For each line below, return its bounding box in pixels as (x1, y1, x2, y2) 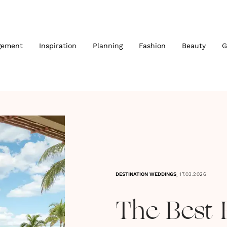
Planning (92, 42, 123, 50)
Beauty (181, 42, 206, 50)
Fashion (138, 42, 166, 50)
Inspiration (39, 42, 77, 50)
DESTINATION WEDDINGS (116, 171, 176, 177)
